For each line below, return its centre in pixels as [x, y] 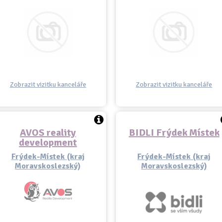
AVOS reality [48, 133]
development [48, 142]
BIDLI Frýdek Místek [174, 133]
